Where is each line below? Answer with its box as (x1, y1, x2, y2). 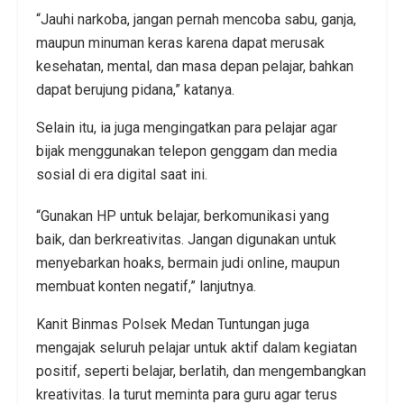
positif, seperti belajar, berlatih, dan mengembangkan (36, 362, 366, 380)
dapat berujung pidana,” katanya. (36, 80, 234, 98)
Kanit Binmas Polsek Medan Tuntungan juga (36, 315, 309, 333)
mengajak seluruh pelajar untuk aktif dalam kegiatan (36, 338, 357, 356)
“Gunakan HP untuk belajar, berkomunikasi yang (36, 207, 329, 225)
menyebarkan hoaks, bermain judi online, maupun (36, 253, 340, 271)
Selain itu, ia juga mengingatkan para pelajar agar (36, 118, 337, 136)
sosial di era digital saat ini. (36, 165, 207, 183)
